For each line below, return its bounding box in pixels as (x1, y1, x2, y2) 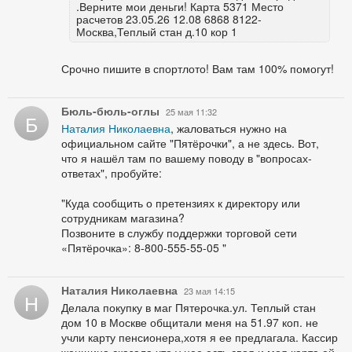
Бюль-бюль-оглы (61, 102, 159, 119)
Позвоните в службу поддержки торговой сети (61, 224, 297, 240)
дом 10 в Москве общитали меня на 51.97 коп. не (61, 313, 318, 330)
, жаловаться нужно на (170, 119, 287, 136)
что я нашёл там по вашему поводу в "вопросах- (61, 149, 312, 166)
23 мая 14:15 (184, 284, 235, 297)
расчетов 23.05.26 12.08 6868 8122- (76, 10, 262, 27)
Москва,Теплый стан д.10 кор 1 (76, 23, 237, 39)
